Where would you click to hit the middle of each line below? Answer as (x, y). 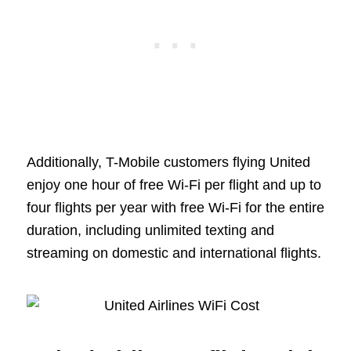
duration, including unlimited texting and (150, 231)
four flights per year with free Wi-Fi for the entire (175, 208)
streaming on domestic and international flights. (174, 253)
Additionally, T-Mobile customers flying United (168, 163)
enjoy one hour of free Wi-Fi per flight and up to (174, 185)
